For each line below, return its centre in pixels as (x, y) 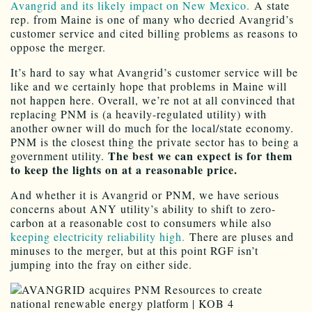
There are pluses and (240, 236)
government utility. (59, 155)
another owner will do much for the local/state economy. (152, 127)
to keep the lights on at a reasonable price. (124, 169)
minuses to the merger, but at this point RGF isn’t (134, 250)
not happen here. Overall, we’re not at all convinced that (153, 100)
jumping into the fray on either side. (101, 264)
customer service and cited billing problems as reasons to (154, 33)
